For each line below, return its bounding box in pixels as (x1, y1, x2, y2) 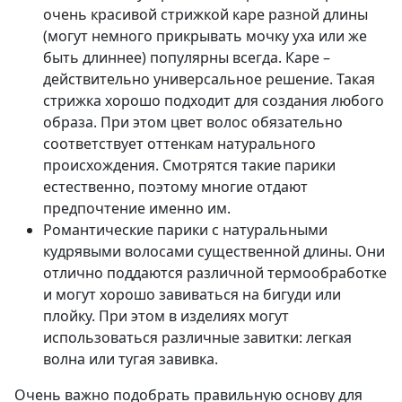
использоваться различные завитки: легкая (43, 328, 352, 348)
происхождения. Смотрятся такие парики (43, 155, 336, 176)
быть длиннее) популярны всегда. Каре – (43, 48, 330, 68)
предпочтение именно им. (43, 198, 231, 219)
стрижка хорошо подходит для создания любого (43, 91, 384, 111)
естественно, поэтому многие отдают (43, 177, 308, 197)
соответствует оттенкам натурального (43, 134, 316, 154)
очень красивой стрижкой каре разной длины (43, 4, 368, 25)
